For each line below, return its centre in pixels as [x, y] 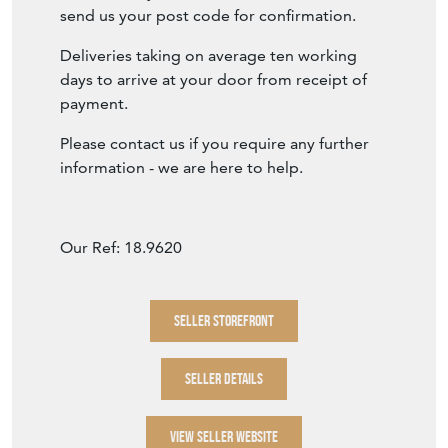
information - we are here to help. [181, 168]
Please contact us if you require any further [214, 144]
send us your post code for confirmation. [208, 16]
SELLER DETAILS [224, 379]
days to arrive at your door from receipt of [213, 80]
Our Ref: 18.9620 [121, 248]
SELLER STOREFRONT [224, 321]
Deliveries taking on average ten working [208, 56]
